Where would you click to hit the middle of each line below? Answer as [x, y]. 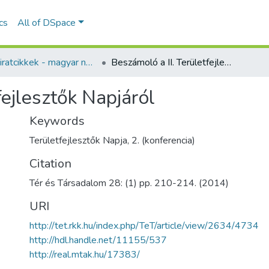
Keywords [57, 121]
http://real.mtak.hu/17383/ [85, 255]
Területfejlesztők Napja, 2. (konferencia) [112, 141]
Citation [50, 164]
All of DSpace [47, 23]
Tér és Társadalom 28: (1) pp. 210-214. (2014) [129, 183]
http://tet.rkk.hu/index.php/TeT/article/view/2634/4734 [144, 226]
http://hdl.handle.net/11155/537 [98, 240]
